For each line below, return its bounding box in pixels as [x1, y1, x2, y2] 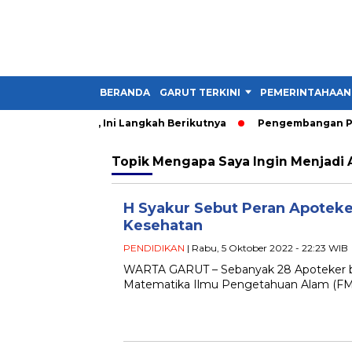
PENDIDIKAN [123, 242, 185, 254]
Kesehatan [123, 217, 203, 234]
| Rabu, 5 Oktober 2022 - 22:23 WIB [185, 242, 348, 254]
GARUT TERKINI [159, 86, 240, 98]
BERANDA [100, 86, 150, 98]
